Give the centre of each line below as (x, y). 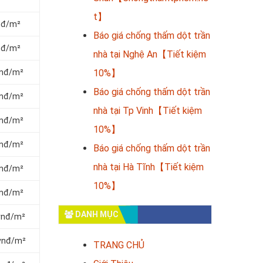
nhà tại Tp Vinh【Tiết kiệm (147, 111)
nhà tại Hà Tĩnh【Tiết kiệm (148, 167)
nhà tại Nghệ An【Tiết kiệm (149, 54)
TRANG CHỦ (119, 245)
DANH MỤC (96, 214)
